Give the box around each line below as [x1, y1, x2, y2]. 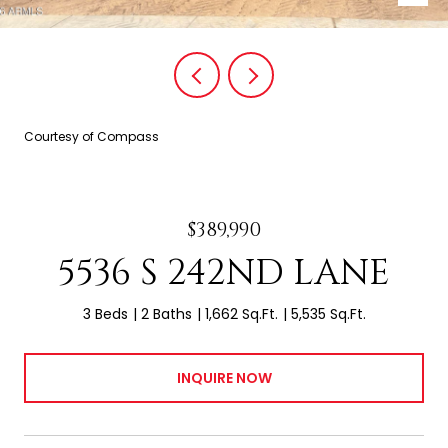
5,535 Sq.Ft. [290, 304, 366, 324]
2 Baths [140, 304, 192, 324]
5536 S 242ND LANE [58, 249, 390, 297]
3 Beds [82, 304, 128, 324]
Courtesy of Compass [24, 128, 159, 145]
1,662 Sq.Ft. [204, 304, 278, 324]
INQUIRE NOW [176, 367, 272, 388]
